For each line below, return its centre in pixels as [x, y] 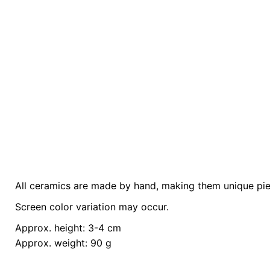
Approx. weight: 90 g [63, 243]
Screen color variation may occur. [92, 207]
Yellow [225, 222]
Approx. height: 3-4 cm [68, 228]
